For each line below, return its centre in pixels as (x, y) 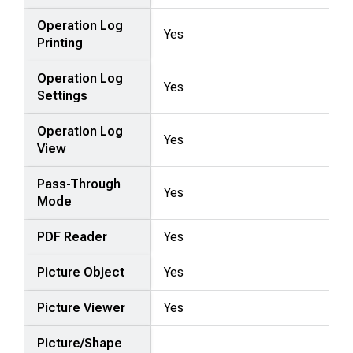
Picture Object (81, 272)
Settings (63, 95)
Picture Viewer (82, 307)
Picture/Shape (80, 343)
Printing (60, 43)
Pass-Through (79, 184)
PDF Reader (72, 236)
